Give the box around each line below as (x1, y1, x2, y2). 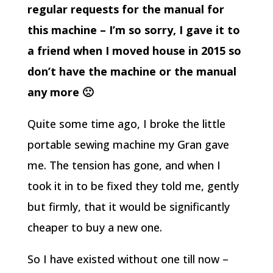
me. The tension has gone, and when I (27, 158, 221, 172)
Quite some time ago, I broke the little (27, 116, 225, 131)
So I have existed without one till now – (27, 252, 229, 266)
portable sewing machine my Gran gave (27, 137, 229, 152)
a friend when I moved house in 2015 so (27, 43, 241, 58)
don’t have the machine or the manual (27, 64, 236, 79)
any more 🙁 (27, 85, 93, 99)
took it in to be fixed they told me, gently (27, 179, 239, 193)
